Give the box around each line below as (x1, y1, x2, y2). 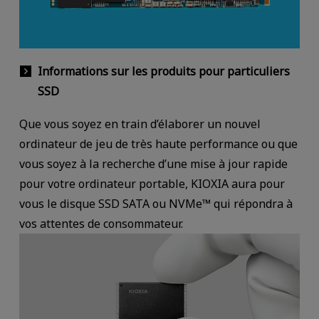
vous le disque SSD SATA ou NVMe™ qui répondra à (19, 195, 293, 211)
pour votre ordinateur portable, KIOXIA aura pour (19, 175, 285, 192)
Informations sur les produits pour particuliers (37, 63, 290, 79)
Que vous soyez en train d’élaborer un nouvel (19, 115, 261, 132)
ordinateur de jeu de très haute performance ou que (19, 135, 298, 152)
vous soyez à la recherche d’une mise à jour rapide (19, 155, 288, 172)
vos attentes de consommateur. (19, 215, 183, 231)
